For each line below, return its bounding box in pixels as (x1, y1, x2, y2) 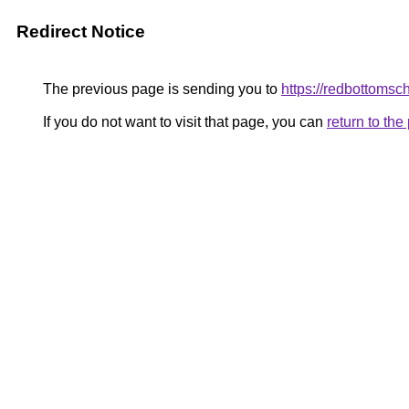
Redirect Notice (16, 22, 145, 41)
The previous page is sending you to (39, 81, 281, 97)
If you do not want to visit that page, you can (39, 114, 327, 130)
